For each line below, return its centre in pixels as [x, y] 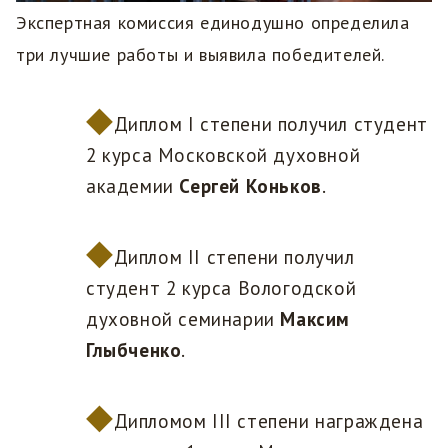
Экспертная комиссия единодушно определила [213, 23]
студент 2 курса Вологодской [221, 288]
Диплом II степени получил [234, 257]
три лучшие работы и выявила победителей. [206, 55]
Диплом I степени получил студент [270, 124]
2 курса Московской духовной [223, 155]
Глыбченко [134, 350]
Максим [315, 319]
